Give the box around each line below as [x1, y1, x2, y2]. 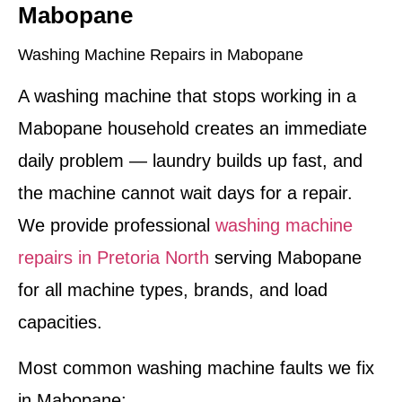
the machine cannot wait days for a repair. [18, 183, 353, 204]
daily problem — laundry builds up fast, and [18, 151, 363, 171]
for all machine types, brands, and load [18, 280, 328, 301]
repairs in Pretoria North [18, 248, 209, 268]
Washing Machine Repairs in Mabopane [18, 46, 303, 65]
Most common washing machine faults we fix [18, 357, 374, 378]
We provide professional [18, 215, 215, 236]
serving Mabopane [209, 248, 362, 268]
